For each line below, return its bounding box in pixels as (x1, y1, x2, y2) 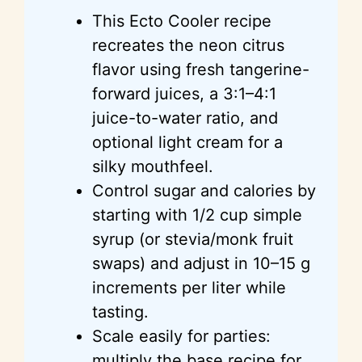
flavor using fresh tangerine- (92, 59, 309, 79)
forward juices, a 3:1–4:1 (92, 83, 276, 103)
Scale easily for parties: (92, 326, 271, 346)
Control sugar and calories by (92, 180, 316, 200)
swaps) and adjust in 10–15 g (92, 253, 310, 273)
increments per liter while (92, 277, 286, 297)
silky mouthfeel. (92, 156, 213, 176)
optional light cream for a (92, 132, 283, 152)
